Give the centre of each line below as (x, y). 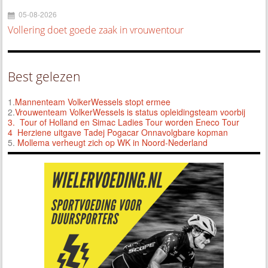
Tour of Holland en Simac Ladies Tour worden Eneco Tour (130, 122)
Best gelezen (44, 77)
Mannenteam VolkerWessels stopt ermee (93, 102)
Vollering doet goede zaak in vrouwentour (96, 30)
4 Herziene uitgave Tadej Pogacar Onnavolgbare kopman (118, 133)
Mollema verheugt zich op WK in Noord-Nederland (113, 143)
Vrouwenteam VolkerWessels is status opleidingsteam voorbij (130, 112)
